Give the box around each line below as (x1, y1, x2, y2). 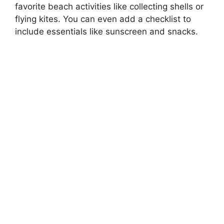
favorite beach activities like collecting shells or (15, 1, 203, 11)
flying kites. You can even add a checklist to (15, 14, 191, 24)
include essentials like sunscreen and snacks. (15, 26, 198, 36)
